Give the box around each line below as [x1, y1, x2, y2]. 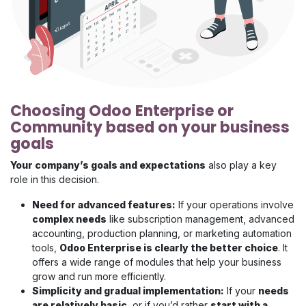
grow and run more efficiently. [32, 270, 166, 283]
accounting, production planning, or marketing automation [32, 227, 292, 240]
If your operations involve [176, 199, 294, 211]
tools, [32, 242, 59, 254]
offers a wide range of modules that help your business [32, 256, 281, 268]
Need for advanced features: [32, 199, 176, 211]
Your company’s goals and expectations [10, 159, 206, 171]
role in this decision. [10, 173, 99, 186]
